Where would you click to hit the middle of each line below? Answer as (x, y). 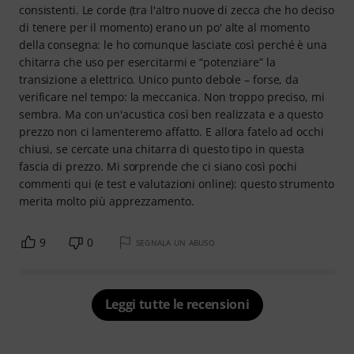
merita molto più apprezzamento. (107, 201)
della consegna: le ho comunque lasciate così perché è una (173, 44)
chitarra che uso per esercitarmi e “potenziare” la (147, 62)
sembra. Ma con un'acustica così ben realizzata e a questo (171, 114)
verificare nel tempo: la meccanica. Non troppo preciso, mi (172, 96)
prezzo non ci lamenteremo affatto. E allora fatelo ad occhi (171, 131)
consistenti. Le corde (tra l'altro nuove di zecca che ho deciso (177, 9)
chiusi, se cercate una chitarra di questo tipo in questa (162, 149)
